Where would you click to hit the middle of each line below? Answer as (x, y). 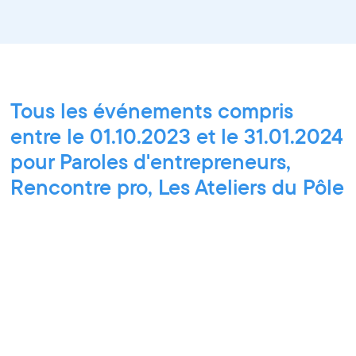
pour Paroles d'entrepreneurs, (151, 161)
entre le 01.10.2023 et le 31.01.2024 (177, 135)
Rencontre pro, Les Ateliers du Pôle (178, 186)
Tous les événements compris (152, 110)
